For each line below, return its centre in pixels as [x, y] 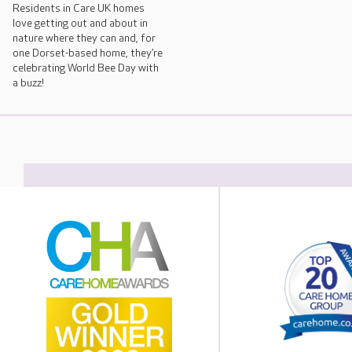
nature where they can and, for [84, 38]
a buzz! [28, 83]
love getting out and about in [80, 24]
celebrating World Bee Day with [86, 68]
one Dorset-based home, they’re [88, 53]
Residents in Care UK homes [79, 9]
